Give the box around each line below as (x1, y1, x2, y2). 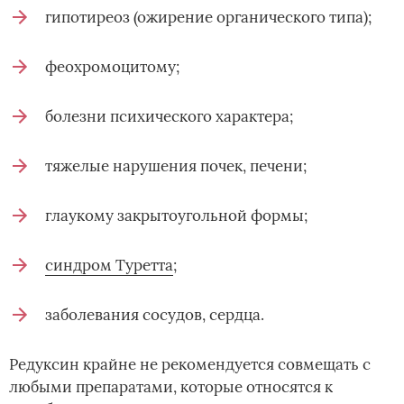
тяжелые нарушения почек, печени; (45, 156, 307, 177)
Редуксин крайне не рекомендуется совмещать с (9, 354, 371, 375)
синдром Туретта (45, 255, 173, 276)
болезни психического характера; (45, 106, 293, 127)
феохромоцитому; (45, 57, 179, 78)
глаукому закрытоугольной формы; (45, 206, 308, 226)
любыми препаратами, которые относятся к (9, 377, 333, 398)
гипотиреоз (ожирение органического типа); (45, 7, 372, 28)
